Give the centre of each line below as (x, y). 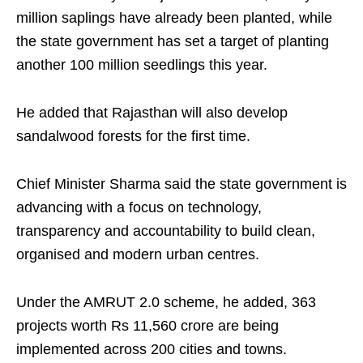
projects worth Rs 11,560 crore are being (147, 326)
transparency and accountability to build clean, (166, 231)
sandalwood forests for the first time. (133, 136)
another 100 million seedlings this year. (142, 65)
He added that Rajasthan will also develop (152, 113)
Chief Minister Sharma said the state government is (181, 184)
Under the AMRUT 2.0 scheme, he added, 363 (166, 302)
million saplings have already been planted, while (174, 18)
